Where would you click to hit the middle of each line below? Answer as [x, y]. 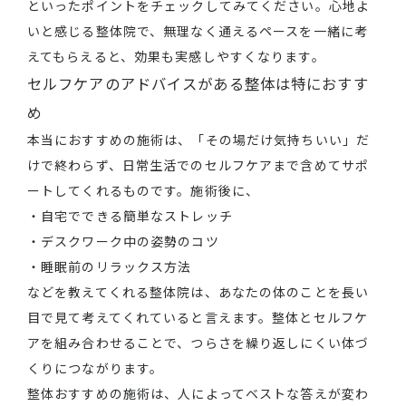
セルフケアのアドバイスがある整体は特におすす [198, 84]
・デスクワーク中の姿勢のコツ [123, 242]
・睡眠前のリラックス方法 [110, 267]
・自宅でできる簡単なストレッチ [130, 216]
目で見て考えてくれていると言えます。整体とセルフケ [198, 318]
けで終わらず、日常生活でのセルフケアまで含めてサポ [198, 165]
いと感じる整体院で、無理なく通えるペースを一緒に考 [198, 31]
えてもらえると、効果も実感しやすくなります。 [176, 57]
